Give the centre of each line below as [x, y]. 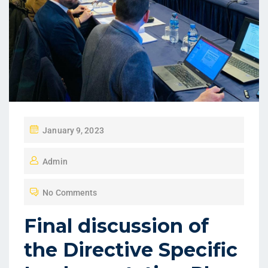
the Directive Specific [131, 249]
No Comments [70, 192]
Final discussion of [116, 226]
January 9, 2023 [73, 130]
